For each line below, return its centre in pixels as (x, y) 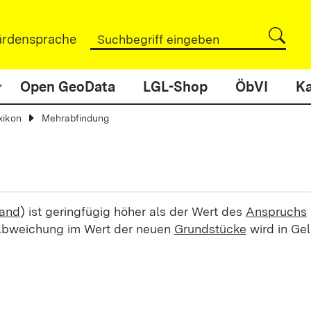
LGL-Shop (175, 87)
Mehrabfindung (75, 118)
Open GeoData (68, 87)
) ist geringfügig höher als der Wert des (133, 211)
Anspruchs (276, 211)
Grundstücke (210, 229)
